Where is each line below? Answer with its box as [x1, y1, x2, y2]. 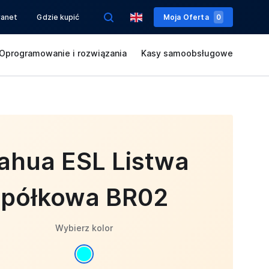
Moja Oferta [163, 12, 209, 22]
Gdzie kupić [37, 12, 80, 22]
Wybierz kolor [55, 223, 113, 233]
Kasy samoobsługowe [141, 48, 233, 58]
